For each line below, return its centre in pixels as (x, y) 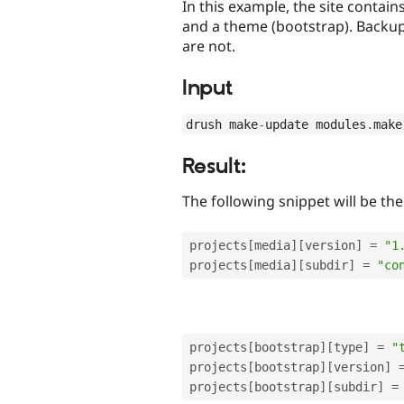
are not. (209, 46)
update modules (315, 124)
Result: (214, 166)
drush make (221, 124)
